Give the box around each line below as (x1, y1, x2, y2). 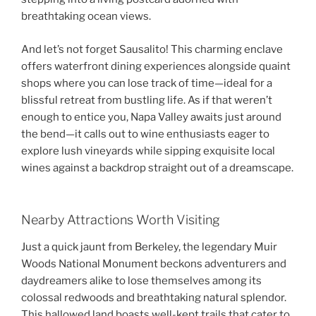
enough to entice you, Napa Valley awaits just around (21, 110, 281, 123)
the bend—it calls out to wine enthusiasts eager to (21, 127, 269, 140)
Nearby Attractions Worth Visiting (21, 212, 220, 228)
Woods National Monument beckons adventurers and (21, 257, 286, 270)
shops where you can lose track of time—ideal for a (21, 76, 272, 90)
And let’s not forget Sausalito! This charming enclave (21, 42, 283, 56)
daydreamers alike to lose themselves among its (21, 274, 262, 287)
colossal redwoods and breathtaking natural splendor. (21, 291, 286, 304)
